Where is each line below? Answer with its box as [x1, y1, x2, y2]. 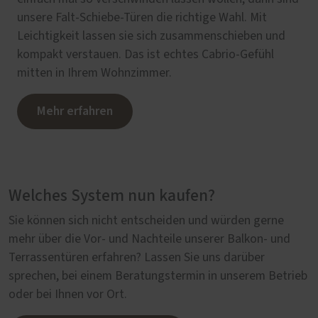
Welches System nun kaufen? [9, 187, 215, 204]
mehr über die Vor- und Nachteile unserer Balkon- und [9, 232, 290, 246]
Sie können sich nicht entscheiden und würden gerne [9, 214, 284, 227]
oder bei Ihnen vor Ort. [9, 287, 127, 301]
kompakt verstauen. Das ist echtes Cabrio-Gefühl [17, 48, 274, 61]
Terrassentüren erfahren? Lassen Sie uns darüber [9, 251, 265, 264]
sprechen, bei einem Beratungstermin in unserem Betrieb [9, 269, 307, 283]
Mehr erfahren [37, 102, 113, 120]
